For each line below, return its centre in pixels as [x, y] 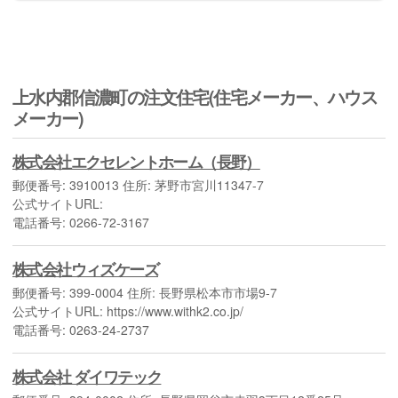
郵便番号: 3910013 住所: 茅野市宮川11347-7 [138, 184]
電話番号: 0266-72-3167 [81, 222]
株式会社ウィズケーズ [85, 268]
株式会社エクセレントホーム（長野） [136, 161]
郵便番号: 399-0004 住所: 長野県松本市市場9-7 [145, 292]
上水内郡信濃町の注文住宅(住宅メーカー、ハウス [195, 96]
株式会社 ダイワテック [87, 376]
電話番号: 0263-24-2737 [81, 329]
